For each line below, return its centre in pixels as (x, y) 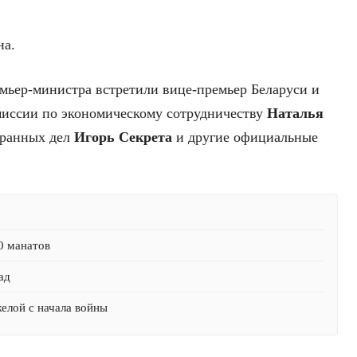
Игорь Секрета (123, 137)
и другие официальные (245, 137)
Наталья (295, 114)
